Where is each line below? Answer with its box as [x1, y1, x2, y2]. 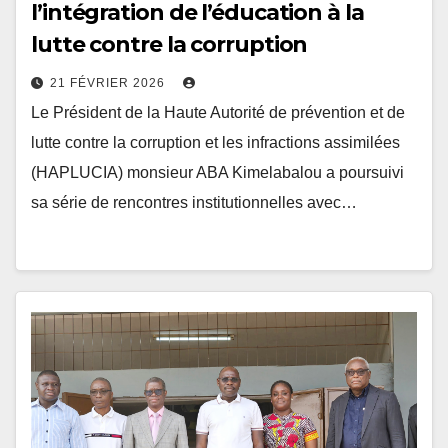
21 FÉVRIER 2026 [50, 76, 169, 90]
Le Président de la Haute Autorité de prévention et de [31, 104, 405, 121]
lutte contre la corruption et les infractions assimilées [31, 134, 400, 151]
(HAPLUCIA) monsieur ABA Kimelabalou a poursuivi [31, 164, 404, 181]
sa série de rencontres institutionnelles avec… [31, 194, 357, 211]
